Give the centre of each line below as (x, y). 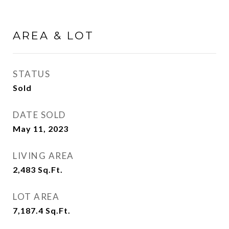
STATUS (31, 74)
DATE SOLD (39, 115)
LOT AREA (36, 197)
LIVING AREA (43, 156)
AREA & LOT (53, 36)
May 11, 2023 (41, 129)
